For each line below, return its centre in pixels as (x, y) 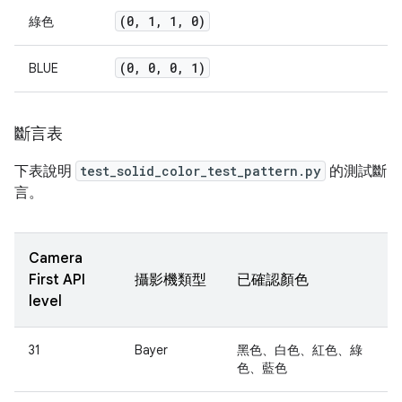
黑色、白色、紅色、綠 (300, 350)
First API (57, 280)
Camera (56, 259)
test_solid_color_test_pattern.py (201, 171)
